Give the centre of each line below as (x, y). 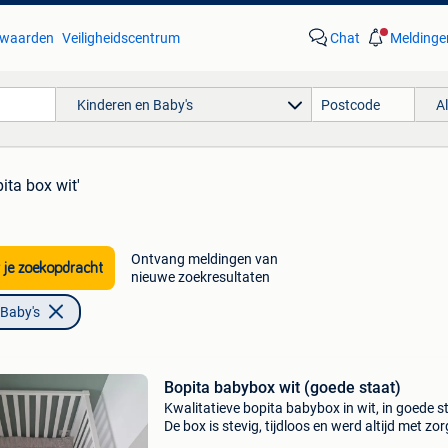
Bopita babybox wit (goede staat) (282, 387)
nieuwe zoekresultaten (200, 277)
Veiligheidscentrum (120, 38)
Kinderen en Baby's (134, 104)
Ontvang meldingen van (204, 259)
